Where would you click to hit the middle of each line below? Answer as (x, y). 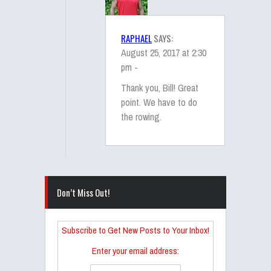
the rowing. (141, 117)
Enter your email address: (135, 251)
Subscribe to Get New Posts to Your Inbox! (135, 230)
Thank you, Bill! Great (160, 88)
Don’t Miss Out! (83, 192)
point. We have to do (159, 102)
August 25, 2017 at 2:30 (164, 53)
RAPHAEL (136, 38)
